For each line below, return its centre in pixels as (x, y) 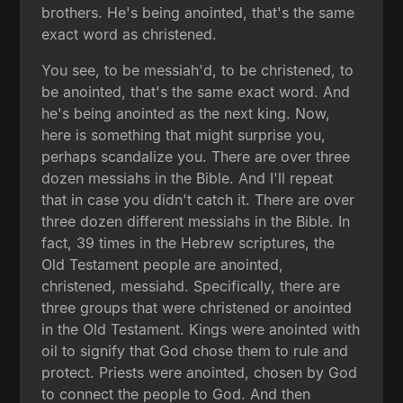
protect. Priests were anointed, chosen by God (200, 373)
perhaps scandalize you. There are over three (196, 157)
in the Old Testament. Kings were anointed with (201, 330)
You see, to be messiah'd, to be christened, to (198, 71)
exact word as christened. (130, 35)
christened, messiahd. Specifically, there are (191, 287)
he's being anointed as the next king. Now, (186, 114)
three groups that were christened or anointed (197, 308)
